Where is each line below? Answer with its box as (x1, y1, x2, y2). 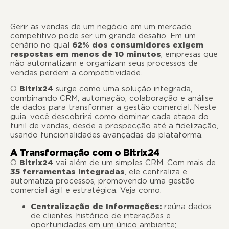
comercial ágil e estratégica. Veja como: (10, 185, 162, 195)
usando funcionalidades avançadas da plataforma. (10, 130, 203, 140)
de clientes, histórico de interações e (31, 211, 171, 221)
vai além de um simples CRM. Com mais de (53, 157, 216, 167)
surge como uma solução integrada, (53, 84, 192, 94)
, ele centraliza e (125, 167, 187, 176)
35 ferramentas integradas (10, 167, 125, 176)
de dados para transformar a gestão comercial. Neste (10, 103, 216, 112)
